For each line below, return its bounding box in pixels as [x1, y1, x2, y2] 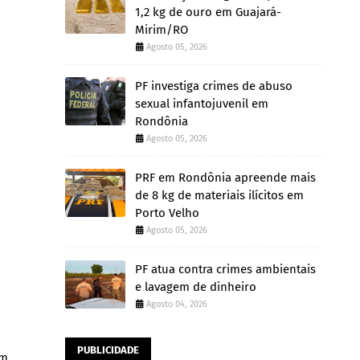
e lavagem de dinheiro [135, 280, 256, 294]
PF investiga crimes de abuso [135, 79, 292, 93]
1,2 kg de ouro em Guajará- [135, 5, 281, 19]
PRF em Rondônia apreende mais [135, 170, 316, 185]
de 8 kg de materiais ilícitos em [135, 188, 304, 202]
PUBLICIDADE [77, 344, 139, 356]
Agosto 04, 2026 [146, 299, 207, 309]
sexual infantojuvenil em [135, 96, 268, 111]
